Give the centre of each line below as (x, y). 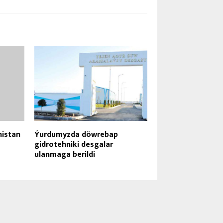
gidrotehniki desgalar (74, 144)
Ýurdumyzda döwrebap (76, 134)
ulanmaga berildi (65, 154)
